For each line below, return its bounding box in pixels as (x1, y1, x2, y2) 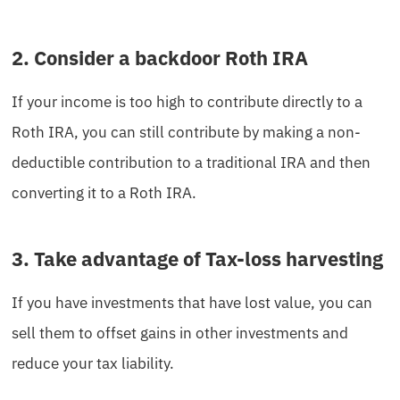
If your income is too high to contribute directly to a (12, 91, 362, 112)
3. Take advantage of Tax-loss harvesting (12, 245, 383, 271)
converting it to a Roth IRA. (12, 182, 196, 203)
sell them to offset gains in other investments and (12, 322, 348, 343)
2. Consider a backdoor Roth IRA (12, 44, 308, 71)
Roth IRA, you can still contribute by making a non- (12, 121, 361, 142)
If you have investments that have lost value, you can (12, 292, 372, 312)
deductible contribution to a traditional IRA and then (12, 152, 371, 172)
